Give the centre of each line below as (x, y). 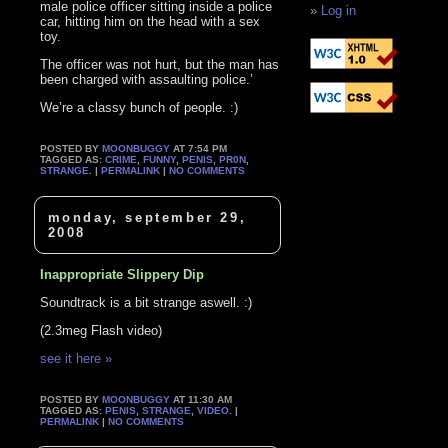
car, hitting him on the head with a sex (150, 22)
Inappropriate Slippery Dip (122, 274)
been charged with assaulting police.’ (147, 80)
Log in (339, 11)
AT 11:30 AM (201, 399)
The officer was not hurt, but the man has (160, 65)
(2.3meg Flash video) (101, 330)
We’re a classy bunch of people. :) (139, 108)
